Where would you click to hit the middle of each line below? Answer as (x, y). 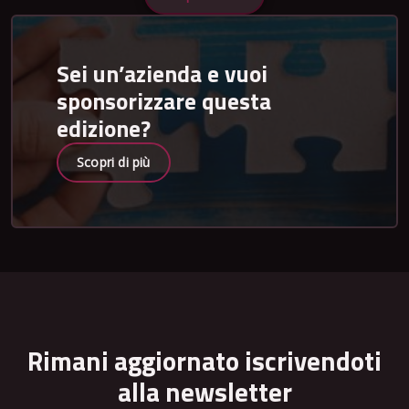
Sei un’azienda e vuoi (162, 73)
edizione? (104, 128)
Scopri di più (114, 162)
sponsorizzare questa (164, 100)
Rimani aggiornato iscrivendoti (204, 360)
